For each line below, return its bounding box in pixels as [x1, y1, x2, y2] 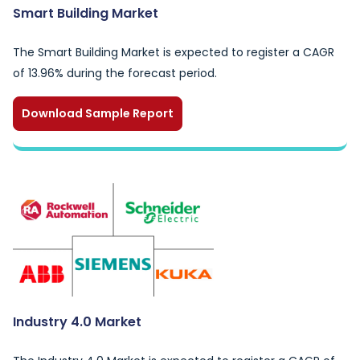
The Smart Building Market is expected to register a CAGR [13, 44, 334, 60]
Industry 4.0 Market [13, 313, 141, 331]
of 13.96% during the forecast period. [13, 65, 217, 81]
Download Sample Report [22, 105, 174, 121]
